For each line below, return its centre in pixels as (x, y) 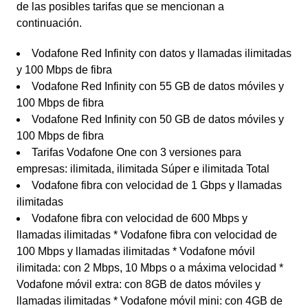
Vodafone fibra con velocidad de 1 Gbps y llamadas (157, 185)
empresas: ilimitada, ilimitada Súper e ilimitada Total (143, 169)
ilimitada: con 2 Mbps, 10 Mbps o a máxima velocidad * (150, 268)
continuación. (49, 23)
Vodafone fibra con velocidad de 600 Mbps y (140, 218)
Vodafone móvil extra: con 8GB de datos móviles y (139, 284)
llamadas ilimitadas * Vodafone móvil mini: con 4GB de (150, 301)
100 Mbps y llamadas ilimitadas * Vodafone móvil (136, 251)
